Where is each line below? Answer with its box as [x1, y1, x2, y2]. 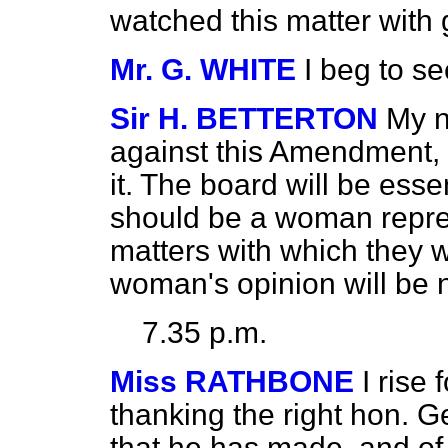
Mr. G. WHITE [110, 53, 296, 86]
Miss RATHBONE [110, 365, 354, 398]
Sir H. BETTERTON [110, 102, 378, 135]
